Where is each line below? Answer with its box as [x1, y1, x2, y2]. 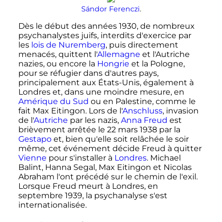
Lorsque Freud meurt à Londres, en [18, 181, 158, 191]
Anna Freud [120, 115, 167, 125]
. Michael [146, 153, 181, 163]
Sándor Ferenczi [81, 4, 140, 14]
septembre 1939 [18, 191, 82, 201]
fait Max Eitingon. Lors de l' [18, 106, 122, 116]
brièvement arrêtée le [18, 125, 107, 135]
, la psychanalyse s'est [82, 191, 167, 201]
